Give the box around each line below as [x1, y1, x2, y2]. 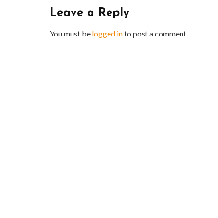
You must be [50, 29, 92, 38]
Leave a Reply [50, 7, 129, 19]
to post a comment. [123, 29, 188, 38]
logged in [92, 29, 123, 38]
